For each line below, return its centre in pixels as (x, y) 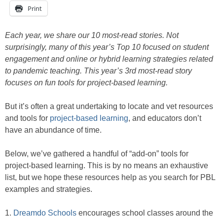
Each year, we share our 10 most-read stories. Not (92, 36)
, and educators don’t (165, 118)
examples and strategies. (49, 189)
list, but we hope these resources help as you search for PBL (110, 178)
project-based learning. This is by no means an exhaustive (107, 166)
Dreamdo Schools (45, 213)
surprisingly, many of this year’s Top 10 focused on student (107, 47)
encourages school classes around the (145, 213)
